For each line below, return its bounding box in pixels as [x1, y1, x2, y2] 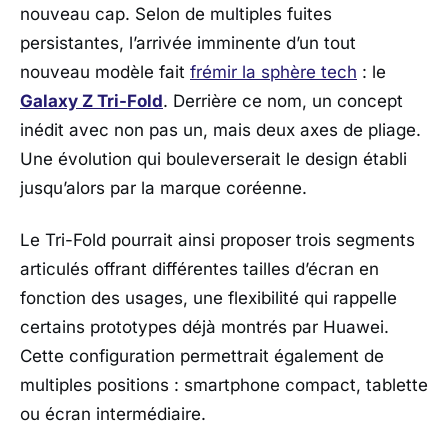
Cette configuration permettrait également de [20, 345, 384, 366]
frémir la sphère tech [190, 62, 357, 83]
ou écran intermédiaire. [20, 403, 206, 424]
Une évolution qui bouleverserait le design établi [20, 149, 407, 170]
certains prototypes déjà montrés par [20, 316, 323, 337]
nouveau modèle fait [20, 62, 190, 83]
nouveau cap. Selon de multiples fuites [20, 4, 332, 25]
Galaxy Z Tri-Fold [20, 91, 163, 112]
